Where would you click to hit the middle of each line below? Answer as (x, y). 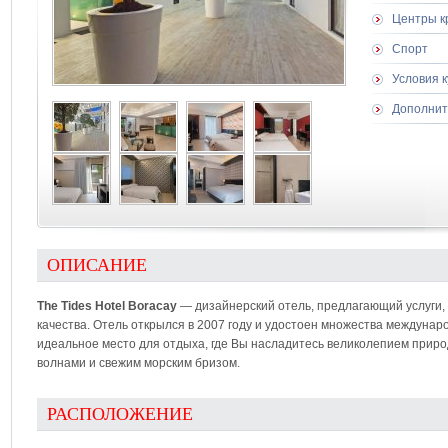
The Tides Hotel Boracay (107, 306)
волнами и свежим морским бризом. (138, 363)
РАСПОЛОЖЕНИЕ (120, 414)
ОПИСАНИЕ (97, 265)
